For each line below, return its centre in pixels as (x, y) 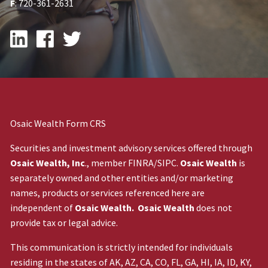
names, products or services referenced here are (108, 193)
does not (214, 208)
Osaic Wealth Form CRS (58, 123)
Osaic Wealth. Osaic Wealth (135, 208)
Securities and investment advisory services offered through (132, 148)
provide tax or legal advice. (64, 223)
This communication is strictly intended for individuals (122, 247)
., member (107, 163)
